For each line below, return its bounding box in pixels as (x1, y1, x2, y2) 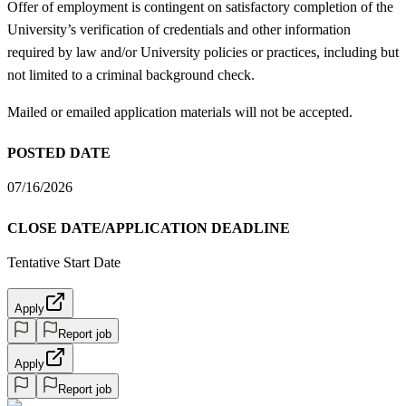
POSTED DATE (7, 144, 111, 160)
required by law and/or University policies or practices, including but (7, 43, 399, 60)
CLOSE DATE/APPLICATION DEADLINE (7, 219, 290, 236)
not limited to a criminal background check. (7, 66, 255, 82)
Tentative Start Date (7, 254, 121, 270)
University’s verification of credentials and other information (7, 21, 351, 37)
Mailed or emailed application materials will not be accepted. (7, 103, 353, 120)
